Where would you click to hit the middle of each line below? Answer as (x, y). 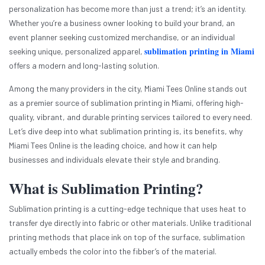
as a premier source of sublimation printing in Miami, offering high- (126, 103)
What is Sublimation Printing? (106, 189)
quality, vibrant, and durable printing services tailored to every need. (130, 117)
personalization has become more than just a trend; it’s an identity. (127, 9)
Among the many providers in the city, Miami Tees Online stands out (128, 89)
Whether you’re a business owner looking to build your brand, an (122, 23)
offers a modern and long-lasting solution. (84, 66)
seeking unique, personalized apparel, (77, 51)
